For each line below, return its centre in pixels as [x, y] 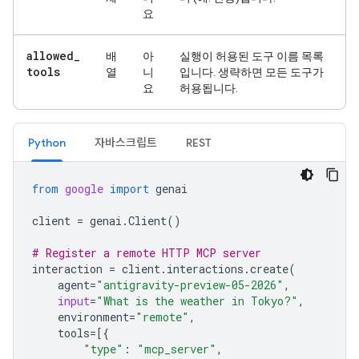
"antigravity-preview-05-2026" [190, 285]
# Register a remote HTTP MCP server [147, 253]
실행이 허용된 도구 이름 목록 [252, 56]
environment [93, 317]
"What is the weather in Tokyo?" [197, 301]
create [269, 269]
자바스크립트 [126, 143]
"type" [103, 349]
